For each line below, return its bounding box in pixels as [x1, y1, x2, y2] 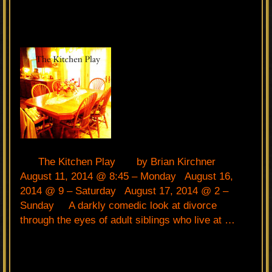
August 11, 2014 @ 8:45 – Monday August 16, [20, 170, 233, 182]
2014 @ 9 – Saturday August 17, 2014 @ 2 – [20, 185, 228, 197]
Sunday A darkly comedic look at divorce [20, 199, 217, 211]
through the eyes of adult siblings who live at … [20, 214, 235, 226]
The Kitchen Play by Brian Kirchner [20, 155, 234, 168]
